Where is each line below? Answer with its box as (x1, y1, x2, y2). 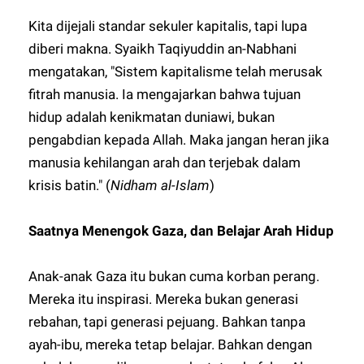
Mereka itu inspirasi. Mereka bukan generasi (28, 291, 299, 307)
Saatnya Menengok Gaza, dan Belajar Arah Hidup (28, 223, 335, 239)
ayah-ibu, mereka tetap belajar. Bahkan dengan (28, 336, 313, 353)
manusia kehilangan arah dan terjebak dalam (28, 154, 301, 171)
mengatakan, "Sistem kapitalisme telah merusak (28, 63, 323, 80)
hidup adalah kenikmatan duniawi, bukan (28, 109, 275, 125)
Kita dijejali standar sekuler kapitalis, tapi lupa (28, 18, 308, 34)
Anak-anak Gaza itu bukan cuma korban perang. (28, 268, 320, 284)
